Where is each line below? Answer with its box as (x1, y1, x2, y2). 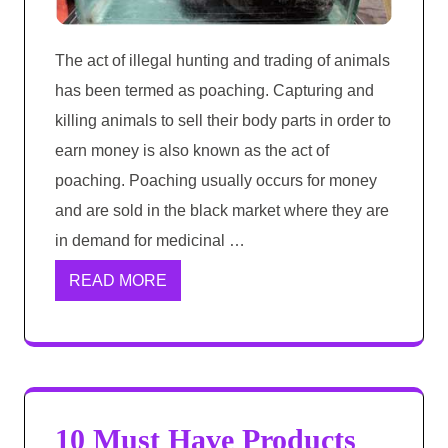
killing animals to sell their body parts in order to (55, 112, 391, 130)
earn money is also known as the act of (55, 142, 329, 160)
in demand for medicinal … (55, 232, 245, 250)
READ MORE (69, 272, 167, 290)
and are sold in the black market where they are (55, 202, 389, 220)
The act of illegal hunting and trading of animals (55, 52, 390, 70)
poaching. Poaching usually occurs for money (55, 172, 377, 190)
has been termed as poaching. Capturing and (55, 82, 374, 100)
